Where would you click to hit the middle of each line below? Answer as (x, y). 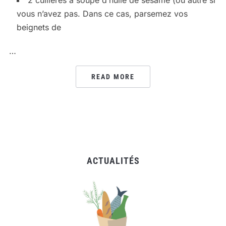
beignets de (39, 27)
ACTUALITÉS (113, 160)
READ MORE (113, 76)
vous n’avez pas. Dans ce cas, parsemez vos (102, 13)
